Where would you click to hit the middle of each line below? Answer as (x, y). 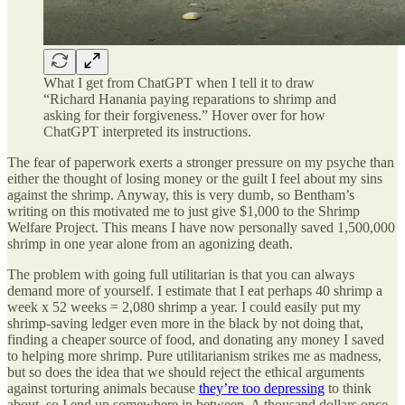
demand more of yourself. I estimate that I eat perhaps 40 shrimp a (195, 290)
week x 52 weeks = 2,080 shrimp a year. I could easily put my (184, 306)
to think (348, 388)
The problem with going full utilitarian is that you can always (181, 274)
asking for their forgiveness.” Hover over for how (184, 115)
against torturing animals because (103, 388)
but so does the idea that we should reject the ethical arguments (186, 372)
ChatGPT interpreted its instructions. (147, 131)
